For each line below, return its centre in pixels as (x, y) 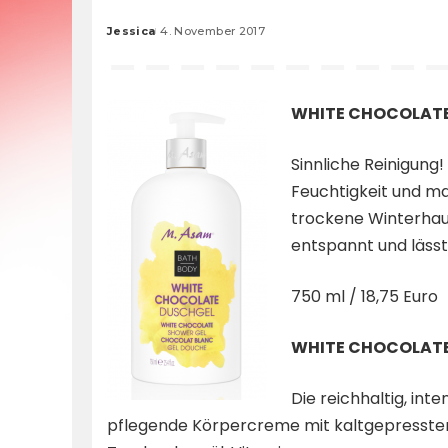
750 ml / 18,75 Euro (364, 296)
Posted (130, 38)
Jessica (131, 30)
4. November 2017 (212, 30)
